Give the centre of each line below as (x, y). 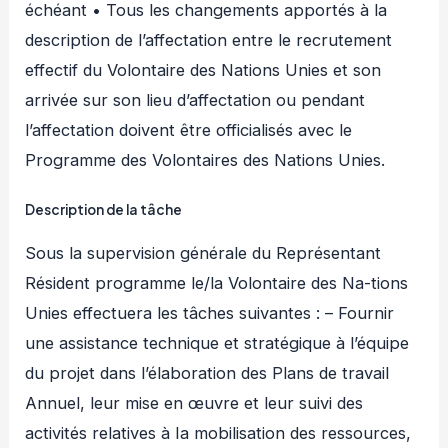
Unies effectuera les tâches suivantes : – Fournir (210, 313)
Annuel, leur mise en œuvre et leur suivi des (194, 403)
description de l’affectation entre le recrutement (209, 39)
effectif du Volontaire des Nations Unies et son (203, 69)
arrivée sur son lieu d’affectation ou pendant (195, 99)
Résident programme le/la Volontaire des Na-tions (217, 283)
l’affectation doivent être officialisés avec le (189, 129)
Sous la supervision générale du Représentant (203, 253)
